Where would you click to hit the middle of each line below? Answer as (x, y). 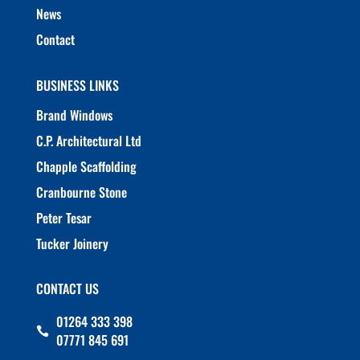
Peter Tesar (63, 217)
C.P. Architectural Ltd (88, 140)
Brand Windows (74, 115)
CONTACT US (67, 288)
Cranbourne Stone (81, 192)
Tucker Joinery (72, 243)
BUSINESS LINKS (77, 85)
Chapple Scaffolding (86, 166)
